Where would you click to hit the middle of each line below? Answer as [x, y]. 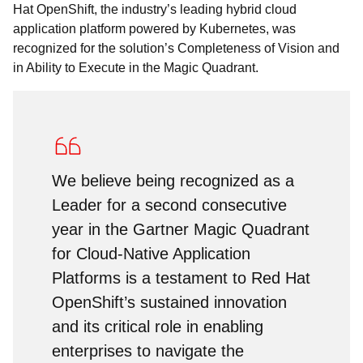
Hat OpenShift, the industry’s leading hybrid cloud [155, 9]
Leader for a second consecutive [169, 205]
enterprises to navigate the [148, 351]
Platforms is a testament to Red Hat [181, 278]
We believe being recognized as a [173, 181]
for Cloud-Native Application [151, 254]
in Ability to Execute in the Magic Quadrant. [136, 68]
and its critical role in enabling [158, 327]
